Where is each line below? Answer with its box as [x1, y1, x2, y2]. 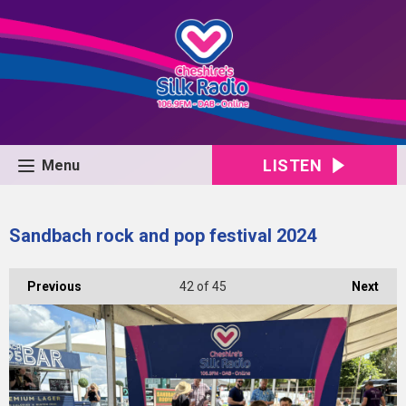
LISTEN [263, 156, 323, 175]
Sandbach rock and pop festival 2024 [9, 225, 316, 246]
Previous [27, 279, 82, 294]
